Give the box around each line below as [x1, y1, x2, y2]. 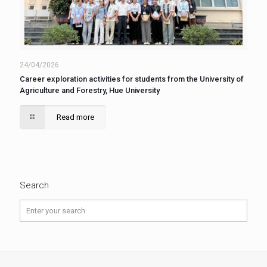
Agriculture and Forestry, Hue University [20, 86, 160, 95]
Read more [57, 113, 95, 122]
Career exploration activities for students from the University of [20, 74, 244, 84]
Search [20, 180, 49, 191]
